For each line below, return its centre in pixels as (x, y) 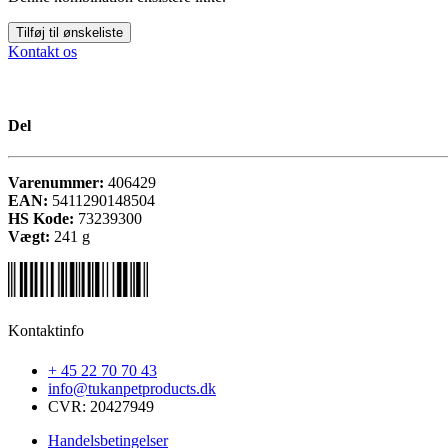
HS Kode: (43, 218)
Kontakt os (42, 52)
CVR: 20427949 (101, 406)
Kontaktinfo (46, 331)
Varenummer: (58, 182)
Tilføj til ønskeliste (69, 33)
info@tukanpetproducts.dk (132, 388)
